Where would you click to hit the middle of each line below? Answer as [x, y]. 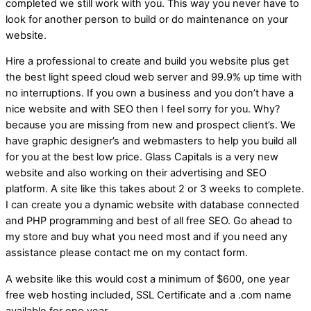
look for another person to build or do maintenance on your [147, 19]
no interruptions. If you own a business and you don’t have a [150, 93]
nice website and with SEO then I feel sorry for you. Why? [143, 109]
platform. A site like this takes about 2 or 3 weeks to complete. [155, 189]
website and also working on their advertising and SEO [136, 173]
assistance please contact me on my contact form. [127, 253]
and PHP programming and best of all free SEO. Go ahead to [149, 221]
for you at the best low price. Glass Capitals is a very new [142, 157]
